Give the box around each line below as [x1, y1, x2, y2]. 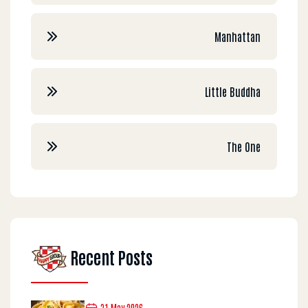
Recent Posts [67, 245, 153, 267]
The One [227, 140, 261, 153]
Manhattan [214, 30, 261, 43]
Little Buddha [205, 85, 261, 98]
